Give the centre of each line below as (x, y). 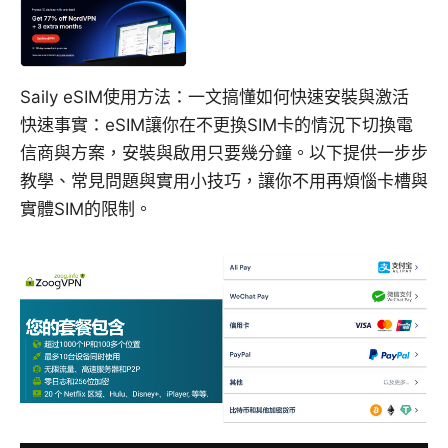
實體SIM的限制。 (86, 209)
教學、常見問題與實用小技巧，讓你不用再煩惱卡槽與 (224, 181)
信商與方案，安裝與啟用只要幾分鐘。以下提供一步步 (224, 153)
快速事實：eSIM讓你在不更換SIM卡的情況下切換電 (216, 125)
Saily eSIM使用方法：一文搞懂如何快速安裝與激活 (214, 97)
